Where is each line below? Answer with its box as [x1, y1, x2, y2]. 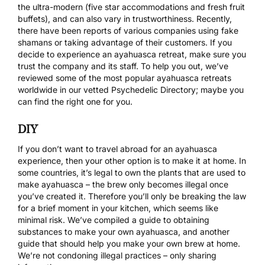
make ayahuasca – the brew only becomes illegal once [18, 179, 228, 189]
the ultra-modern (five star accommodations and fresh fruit [18, 1, 245, 12]
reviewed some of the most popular [18, 72, 157, 83]
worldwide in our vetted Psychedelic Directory [18, 84, 196, 95]
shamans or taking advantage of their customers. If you [18, 37, 232, 47]
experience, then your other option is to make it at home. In [18, 155, 246, 166]
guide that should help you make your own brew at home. [18, 238, 240, 248]
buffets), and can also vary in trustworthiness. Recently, [18, 13, 232, 24]
